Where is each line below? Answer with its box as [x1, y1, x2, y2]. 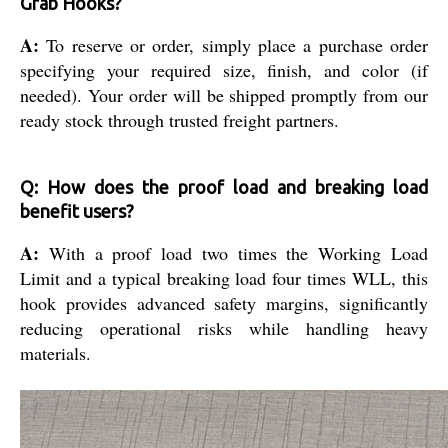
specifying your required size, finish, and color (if [20, 57, 428, 82]
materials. [20, 340, 91, 365]
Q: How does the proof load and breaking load [20, 176, 428, 197]
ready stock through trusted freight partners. [20, 107, 339, 132]
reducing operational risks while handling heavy [20, 315, 428, 340]
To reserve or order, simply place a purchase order [39, 32, 428, 57]
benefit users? [20, 200, 134, 221]
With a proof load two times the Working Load [39, 240, 428, 265]
